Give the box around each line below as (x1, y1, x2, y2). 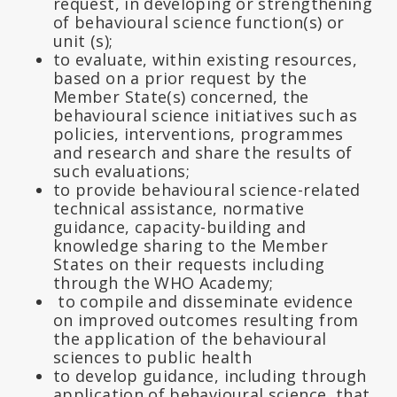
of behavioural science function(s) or (53, 11, 345, 33)
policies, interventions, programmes (53, 122, 344, 144)
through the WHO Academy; (53, 271, 274, 293)
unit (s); (53, 29, 113, 51)
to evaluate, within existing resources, (53, 48, 358, 70)
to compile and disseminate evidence (53, 290, 353, 312)
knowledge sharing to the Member (53, 234, 329, 256)
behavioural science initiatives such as (53, 104, 358, 126)
